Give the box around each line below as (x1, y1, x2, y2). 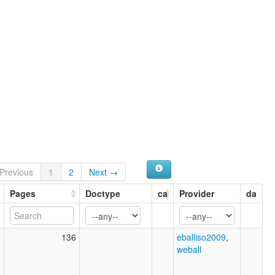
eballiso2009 (177, 230, 226, 243)
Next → (89, 165, 118, 178)
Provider (179, 187, 214, 199)
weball (177, 242, 201, 255)
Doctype (85, 187, 120, 199)
